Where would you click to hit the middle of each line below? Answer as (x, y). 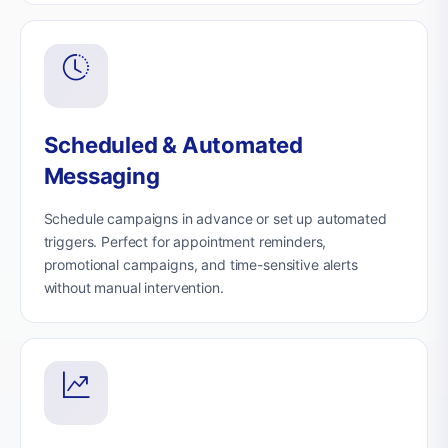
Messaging (101, 176)
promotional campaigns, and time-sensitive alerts (200, 265)
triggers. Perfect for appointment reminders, (185, 242)
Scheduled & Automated (173, 145)
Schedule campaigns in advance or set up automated (215, 219)
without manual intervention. (133, 288)
